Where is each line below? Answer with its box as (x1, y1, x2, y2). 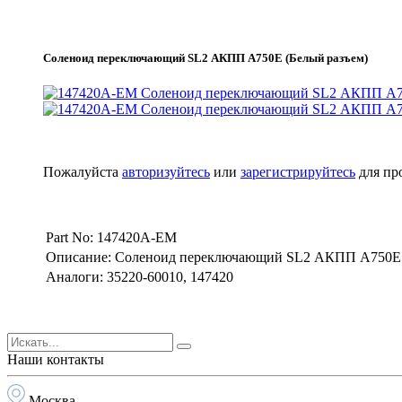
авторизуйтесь (122, 164, 210, 180)
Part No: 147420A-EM (46, 230, 177, 246)
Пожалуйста (43, 164, 122, 180)
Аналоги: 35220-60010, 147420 (46, 269, 233, 285)
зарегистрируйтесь (240, 164, 355, 180)
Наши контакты (7, 352, 104, 368)
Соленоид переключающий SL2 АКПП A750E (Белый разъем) (43, 50, 368, 65)
